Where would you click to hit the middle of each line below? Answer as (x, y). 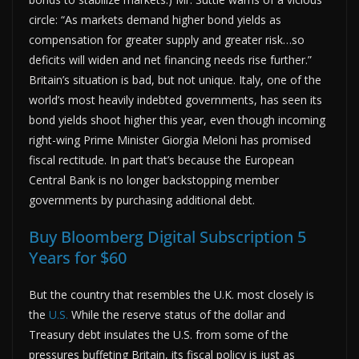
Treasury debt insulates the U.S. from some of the (159, 334)
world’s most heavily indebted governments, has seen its (175, 99)
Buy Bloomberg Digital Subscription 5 (167, 236)
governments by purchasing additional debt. (142, 200)
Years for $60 (78, 257)
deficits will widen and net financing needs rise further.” (170, 59)
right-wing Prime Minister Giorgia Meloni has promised (170, 139)
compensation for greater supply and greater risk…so (167, 39)
